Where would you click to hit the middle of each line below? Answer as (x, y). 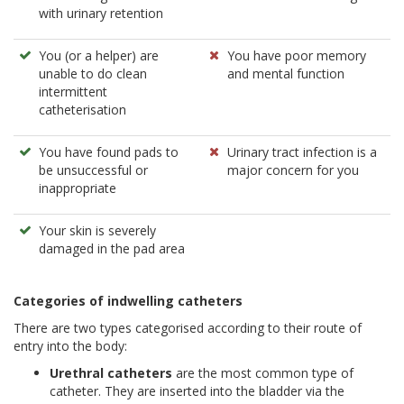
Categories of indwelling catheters (128, 300)
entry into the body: (70, 345)
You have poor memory (297, 55)
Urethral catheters (111, 372)
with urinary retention (101, 13)
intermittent (73, 91)
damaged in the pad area (112, 248)
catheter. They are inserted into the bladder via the (197, 390)
